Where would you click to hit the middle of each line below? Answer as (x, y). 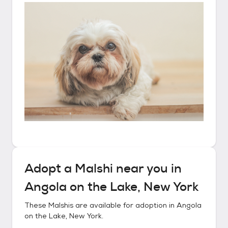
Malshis (61, 205)
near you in (147, 168)
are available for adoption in (125, 205)
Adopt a (50, 168)
